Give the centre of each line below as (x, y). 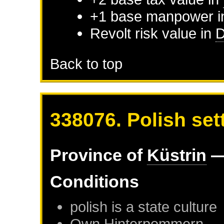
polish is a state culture (144, 206)
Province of (99, 155)
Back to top (86, 63)
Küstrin (177, 155)
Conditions (95, 181)
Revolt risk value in (153, 33)
